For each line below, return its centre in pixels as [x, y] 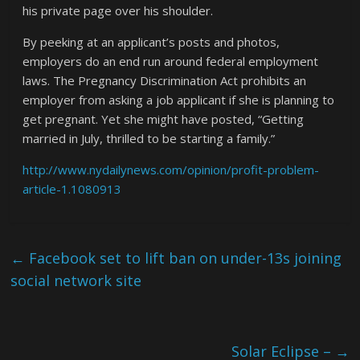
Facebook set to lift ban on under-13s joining [184, 258]
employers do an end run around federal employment [171, 61]
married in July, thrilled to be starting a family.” [149, 138]
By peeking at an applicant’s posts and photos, [151, 42]
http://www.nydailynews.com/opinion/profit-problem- [171, 170]
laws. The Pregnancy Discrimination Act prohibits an [165, 80]
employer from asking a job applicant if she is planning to [179, 100]
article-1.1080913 [72, 189]
